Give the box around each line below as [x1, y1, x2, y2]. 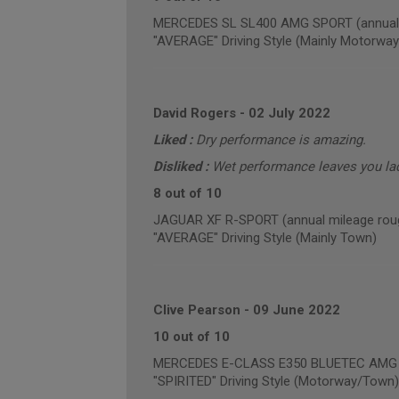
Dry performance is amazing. [195, 132, 366, 148]
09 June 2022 [252, 302, 340, 318]
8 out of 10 [152, 185, 222, 201]
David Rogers [152, 105, 236, 121]
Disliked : [152, 159, 212, 175]
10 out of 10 [152, 329, 230, 345]
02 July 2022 [248, 105, 330, 121]
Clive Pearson [152, 302, 240, 318]
